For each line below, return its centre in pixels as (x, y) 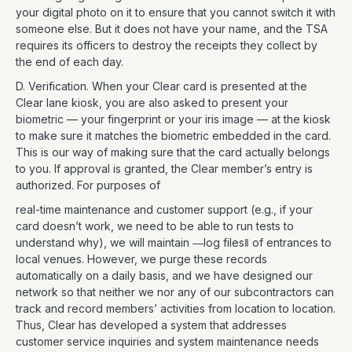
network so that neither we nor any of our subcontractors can (175, 292)
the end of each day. (71, 62)
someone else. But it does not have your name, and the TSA (172, 29)
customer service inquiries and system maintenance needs (167, 341)
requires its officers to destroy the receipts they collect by (167, 45)
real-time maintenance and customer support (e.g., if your (164, 209)
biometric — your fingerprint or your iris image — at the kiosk (173, 119)
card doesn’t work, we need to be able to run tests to (155, 226)
